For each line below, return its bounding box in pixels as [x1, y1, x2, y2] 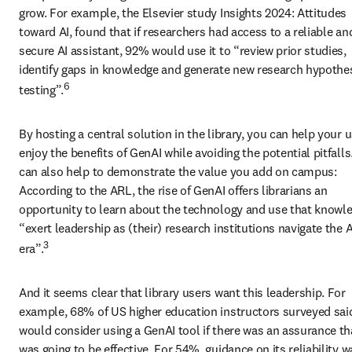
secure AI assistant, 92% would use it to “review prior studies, [19, 42, 346, 58]
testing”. [19, 82, 64, 98]
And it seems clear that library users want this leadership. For [19, 284, 346, 301]
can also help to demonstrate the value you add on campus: [19, 163, 337, 180]
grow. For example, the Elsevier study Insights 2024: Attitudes [19, 4, 347, 20]
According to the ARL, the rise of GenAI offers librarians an [19, 182, 328, 199]
